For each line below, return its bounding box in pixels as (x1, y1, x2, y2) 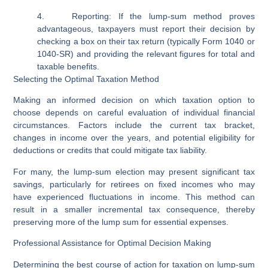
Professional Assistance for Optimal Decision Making (13, 238, 212, 248)
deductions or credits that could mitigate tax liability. (13, 145, 208, 156)
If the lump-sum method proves (111, 11, 255, 22)
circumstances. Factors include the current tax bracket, (13, 120, 255, 130)
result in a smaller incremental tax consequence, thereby (13, 204, 255, 214)
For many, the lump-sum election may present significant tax (13, 166, 255, 176)
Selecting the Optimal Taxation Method (13, 74, 160, 84)
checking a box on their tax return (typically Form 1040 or (37, 36, 255, 47)
